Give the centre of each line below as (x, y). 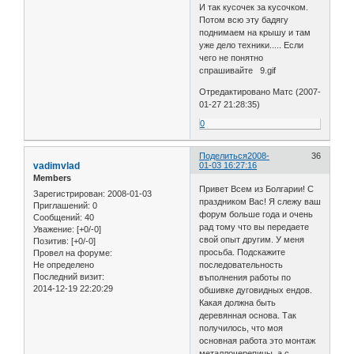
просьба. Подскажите (243, 252)
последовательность (241, 264)
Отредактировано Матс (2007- (260, 92)
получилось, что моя (241, 328)
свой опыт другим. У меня (252, 239)
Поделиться (224, 156)
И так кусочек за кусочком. (254, 8)
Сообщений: (58, 217)
